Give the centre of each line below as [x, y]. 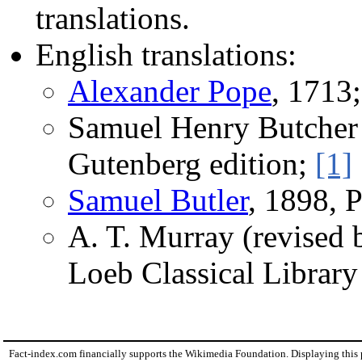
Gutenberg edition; [192, 164]
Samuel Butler [158, 200]
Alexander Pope [170, 91]
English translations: [166, 55]
